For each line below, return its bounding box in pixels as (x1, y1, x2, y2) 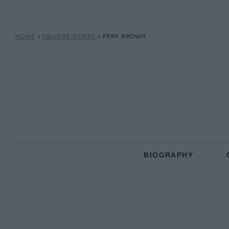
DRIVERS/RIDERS (42, 33, 96, 40)
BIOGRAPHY (144, 151, 193, 159)
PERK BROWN (102, 33, 146, 40)
